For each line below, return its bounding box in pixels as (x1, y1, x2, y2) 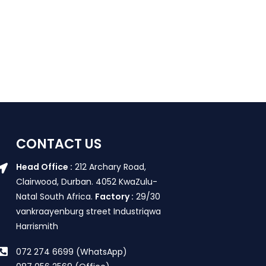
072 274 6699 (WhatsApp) (16, 246, 128, 258)
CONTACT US (16, 135, 102, 154)
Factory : (95, 191, 134, 203)
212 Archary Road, (72, 161, 147, 173)
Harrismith (16, 220, 59, 233)
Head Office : (16, 161, 73, 173)
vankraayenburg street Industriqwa (16, 205, 161, 218)
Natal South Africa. (16, 191, 96, 203)
